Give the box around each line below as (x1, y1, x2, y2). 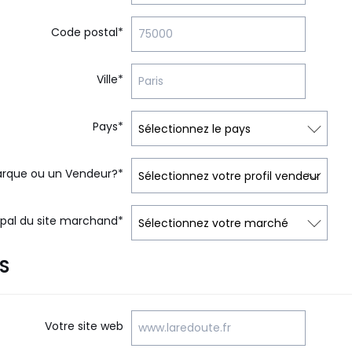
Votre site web (45, 318, 123, 334)
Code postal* (51, 24, 123, 40)
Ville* (97, 71, 123, 87)
